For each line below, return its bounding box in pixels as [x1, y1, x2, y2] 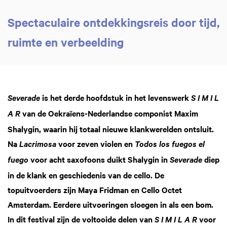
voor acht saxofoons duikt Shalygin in [28, 153, 170, 165]
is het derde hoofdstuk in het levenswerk [42, 91, 191, 103]
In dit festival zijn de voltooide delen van [8, 213, 155, 224]
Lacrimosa [19, 140, 58, 149]
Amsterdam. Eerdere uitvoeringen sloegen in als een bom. [8, 198, 213, 210]
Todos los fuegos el [135, 140, 205, 149]
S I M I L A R [155, 215, 199, 224]
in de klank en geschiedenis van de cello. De [8, 169, 164, 180]
